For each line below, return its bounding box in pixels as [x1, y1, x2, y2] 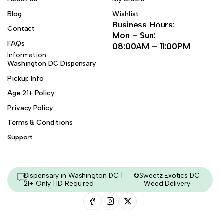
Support [7, 133, 33, 141]
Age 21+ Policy [7, 89, 54, 97]
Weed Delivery [143, 179, 190, 188]
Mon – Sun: [112, 30, 156, 40]
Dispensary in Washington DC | [23, 171, 123, 180]
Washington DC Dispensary [7, 59, 96, 68]
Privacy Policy [7, 104, 53, 112]
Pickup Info [7, 74, 44, 82]
